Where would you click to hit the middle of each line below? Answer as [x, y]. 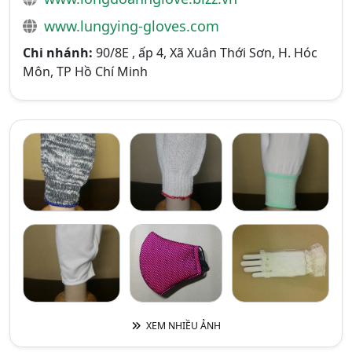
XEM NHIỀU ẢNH [182, 326]
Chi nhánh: [58, 53]
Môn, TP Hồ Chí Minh [85, 71]
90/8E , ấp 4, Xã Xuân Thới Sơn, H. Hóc [205, 53]
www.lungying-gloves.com [132, 26]
